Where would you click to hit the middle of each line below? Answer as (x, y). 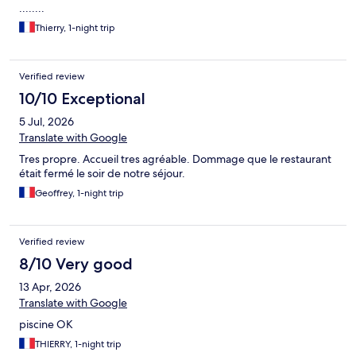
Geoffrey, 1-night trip (79, 193)
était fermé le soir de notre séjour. (102, 174)
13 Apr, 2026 (50, 287)
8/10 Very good (76, 264)
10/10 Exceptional (82, 99)
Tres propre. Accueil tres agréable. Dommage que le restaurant (175, 159)
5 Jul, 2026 (46, 122)
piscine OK (46, 325)
